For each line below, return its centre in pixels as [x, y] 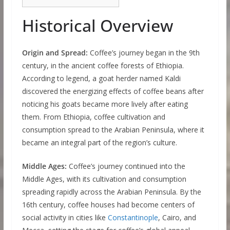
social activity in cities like [65, 218]
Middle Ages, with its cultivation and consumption [104, 179]
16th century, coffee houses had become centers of [108, 205]
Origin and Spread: [55, 53]
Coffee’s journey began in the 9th [143, 53]
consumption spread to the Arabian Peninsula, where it [113, 130]
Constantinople [133, 218]
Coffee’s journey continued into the [126, 166]
